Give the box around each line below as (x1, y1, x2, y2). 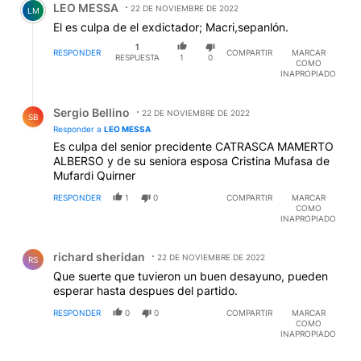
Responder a (53, 123, 104, 134)
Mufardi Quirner (53, 168, 135, 182)
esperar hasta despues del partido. (53, 283, 238, 297)
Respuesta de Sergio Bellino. (13, 92, 186, 108)
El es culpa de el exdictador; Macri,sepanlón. (53, 20, 288, 35)
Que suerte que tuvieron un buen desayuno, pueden (53, 268, 328, 283)
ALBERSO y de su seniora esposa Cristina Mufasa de (53, 153, 330, 168)
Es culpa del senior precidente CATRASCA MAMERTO (53, 139, 334, 153)
